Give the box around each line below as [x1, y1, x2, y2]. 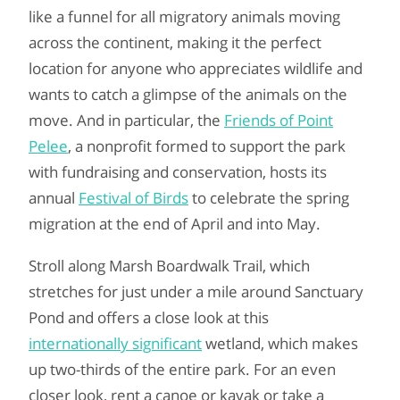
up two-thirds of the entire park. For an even [29, 358, 336, 379]
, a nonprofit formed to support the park [68, 135, 346, 156]
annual [29, 187, 79, 208]
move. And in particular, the [29, 109, 224, 130]
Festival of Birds [79, 187, 188, 208]
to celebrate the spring [188, 187, 349, 208]
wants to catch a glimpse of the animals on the [29, 83, 347, 104]
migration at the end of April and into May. [29, 212, 321, 234]
